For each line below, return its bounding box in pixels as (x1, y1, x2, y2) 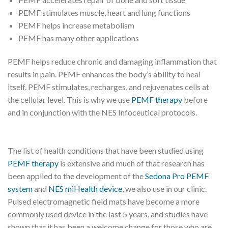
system (8, 184, 33, 194)
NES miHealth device (48, 184, 122, 194)
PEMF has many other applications (18, 33, 139, 43)
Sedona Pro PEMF (145, 171, 209, 181)
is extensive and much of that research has (59, 158, 205, 168)
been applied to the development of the (8, 171, 145, 181)
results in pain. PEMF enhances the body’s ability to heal (8, 69, 201, 79)
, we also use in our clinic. (122, 184, 207, 194)
